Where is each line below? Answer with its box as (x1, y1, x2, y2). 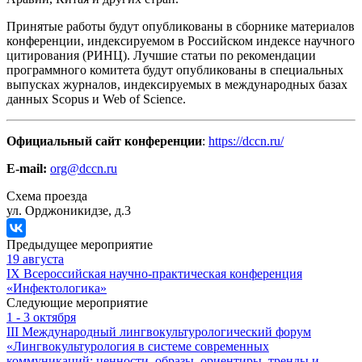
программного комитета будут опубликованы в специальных (6, 63, 343, 77)
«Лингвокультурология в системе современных (6, 339, 269, 353)
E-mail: (6, 162, 47, 175)
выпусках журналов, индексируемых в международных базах (6, 78, 347, 91)
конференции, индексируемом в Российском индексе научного (6, 34, 355, 48)
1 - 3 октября (6, 310, 76, 324)
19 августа (6, 252, 64, 266)
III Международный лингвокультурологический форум (6, 325, 311, 339)
